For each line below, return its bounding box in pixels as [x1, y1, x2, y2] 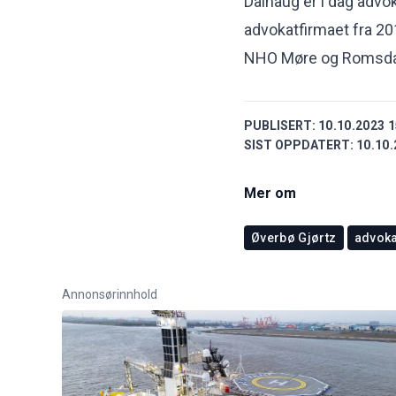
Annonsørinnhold [62, 287, 157, 302]
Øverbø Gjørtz [251, 231, 337, 246]
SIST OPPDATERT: [244, 138, 354, 153]
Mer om [244, 185, 296, 202]
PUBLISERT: [244, 118, 316, 133]
